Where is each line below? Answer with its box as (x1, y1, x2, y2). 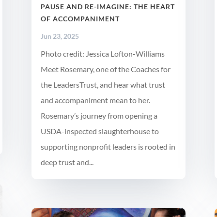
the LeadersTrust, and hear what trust (40, 79, 165, 89)
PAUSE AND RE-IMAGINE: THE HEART (40, 2, 175, 11)
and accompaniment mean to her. (40, 95, 150, 105)
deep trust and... (40, 157, 93, 167)
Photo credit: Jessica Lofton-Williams (40, 48, 165, 58)
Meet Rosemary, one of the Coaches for (40, 64, 170, 74)
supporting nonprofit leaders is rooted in (40, 141, 175, 151)
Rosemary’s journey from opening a (40, 110, 157, 120)
